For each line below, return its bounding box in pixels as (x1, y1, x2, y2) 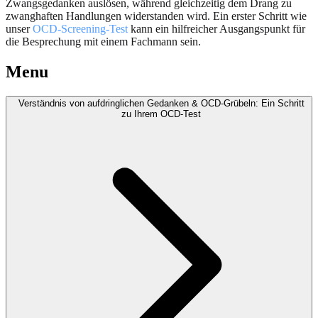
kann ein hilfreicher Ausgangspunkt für (128, 23, 305, 35)
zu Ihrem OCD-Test (121, 109, 201, 120)
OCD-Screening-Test (33, 23, 128, 35)
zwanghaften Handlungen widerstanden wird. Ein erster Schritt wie (6, 10, 307, 23)
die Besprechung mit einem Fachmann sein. (6, 35, 201, 48)
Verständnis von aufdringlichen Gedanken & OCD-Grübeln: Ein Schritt (18, 98, 305, 109)
